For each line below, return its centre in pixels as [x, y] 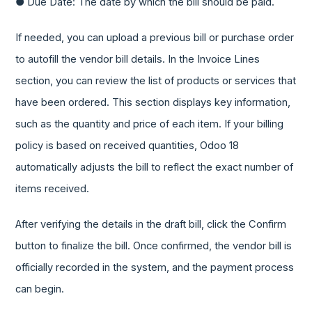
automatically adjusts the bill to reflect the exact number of [155, 167]
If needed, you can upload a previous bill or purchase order [155, 37]
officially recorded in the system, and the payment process [155, 267]
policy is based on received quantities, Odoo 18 [127, 145]
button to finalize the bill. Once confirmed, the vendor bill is [154, 245]
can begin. [40, 289]
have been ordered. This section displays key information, [153, 102]
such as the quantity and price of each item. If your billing [150, 124]
